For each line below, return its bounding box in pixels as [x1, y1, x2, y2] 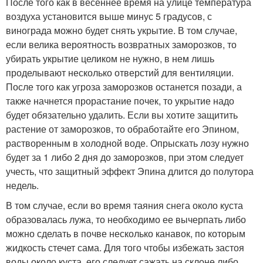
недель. [6, 178, 39, 192]
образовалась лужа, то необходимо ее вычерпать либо [6, 212, 246, 226]
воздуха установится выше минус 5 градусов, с [6, 9, 212, 23]
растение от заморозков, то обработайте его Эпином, [6, 122, 239, 136]
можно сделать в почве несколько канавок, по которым [6, 226, 245, 240]
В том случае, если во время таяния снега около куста [6, 198, 243, 212]
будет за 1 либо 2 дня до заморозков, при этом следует [6, 150, 244, 164]
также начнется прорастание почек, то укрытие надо [6, 93, 234, 107]
